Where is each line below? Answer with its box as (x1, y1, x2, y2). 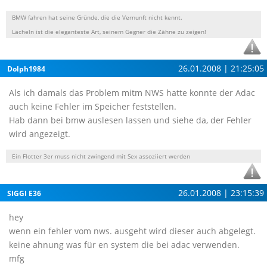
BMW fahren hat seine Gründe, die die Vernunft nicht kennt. (12, 13, 182, 21)
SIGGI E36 (7, 188, 41, 198)
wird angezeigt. (9, 128, 70, 139)
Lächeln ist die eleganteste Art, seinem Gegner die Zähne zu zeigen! (12, 27, 206, 36)
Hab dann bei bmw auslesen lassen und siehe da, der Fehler (9, 114, 252, 126)
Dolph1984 (7, 64, 45, 74)
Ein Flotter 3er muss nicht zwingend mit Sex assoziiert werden (12, 152, 190, 160)
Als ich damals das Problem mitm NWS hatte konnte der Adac (9, 87, 255, 98)
